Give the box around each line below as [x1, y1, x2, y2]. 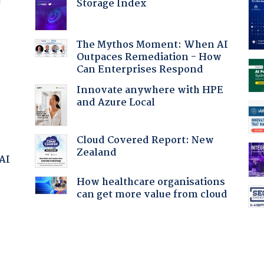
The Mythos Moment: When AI [76, 37, 228, 53]
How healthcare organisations [76, 174, 225, 190]
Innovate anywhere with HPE [76, 82, 223, 98]
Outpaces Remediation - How [76, 49, 222, 65]
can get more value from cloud [76, 186, 227, 203]
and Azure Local [76, 94, 155, 111]
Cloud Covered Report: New [76, 132, 214, 148]
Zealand [76, 144, 117, 161]
